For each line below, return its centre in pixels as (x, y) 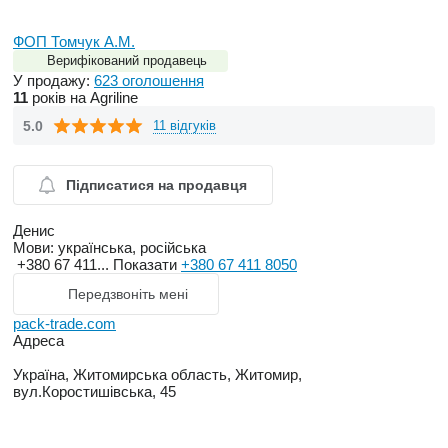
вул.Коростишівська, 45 (94, 392)
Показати (147, 265)
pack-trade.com (64, 324)
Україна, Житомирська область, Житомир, (157, 375)
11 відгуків (184, 125)
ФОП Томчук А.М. (74, 42)
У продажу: (53, 81)
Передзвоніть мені (128, 294)
